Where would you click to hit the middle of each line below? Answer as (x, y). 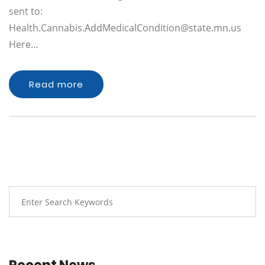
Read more (56, 84)
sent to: (26, 11)
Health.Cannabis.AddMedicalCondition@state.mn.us (125, 28)
